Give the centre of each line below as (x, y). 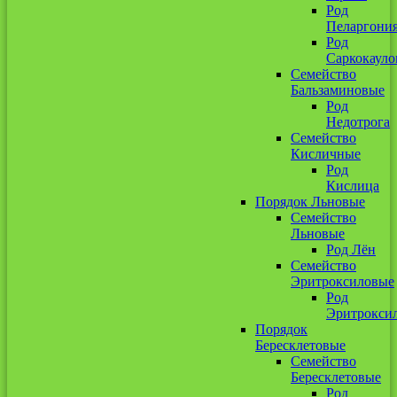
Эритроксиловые (343, 281)
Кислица (353, 186)
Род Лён (351, 249)
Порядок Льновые (310, 202)
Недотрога (358, 122)
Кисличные (326, 154)
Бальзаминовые (338, 90)
